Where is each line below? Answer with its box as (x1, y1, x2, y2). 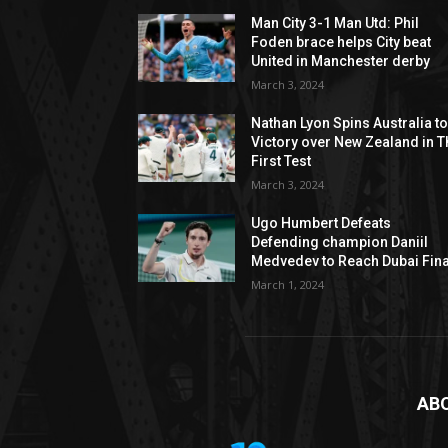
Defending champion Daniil (251, 233, 429, 250)
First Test (251, 152, 312, 169)
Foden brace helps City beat (251, 33, 432, 50)
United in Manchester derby (251, 52, 431, 69)
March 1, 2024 (251, 276, 325, 292)
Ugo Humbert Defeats (251, 214, 392, 231)
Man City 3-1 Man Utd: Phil (251, 14, 420, 31)
